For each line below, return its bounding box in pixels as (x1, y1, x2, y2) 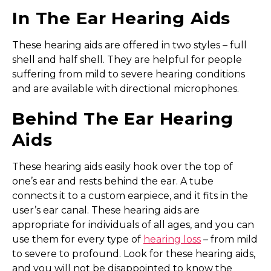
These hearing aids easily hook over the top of (12, 160, 233, 172)
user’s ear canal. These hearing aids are (12, 204, 200, 216)
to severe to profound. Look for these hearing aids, (12, 247, 255, 260)
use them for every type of (12, 233, 143, 245)
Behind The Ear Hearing (12, 108, 233, 129)
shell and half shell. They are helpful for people (12, 53, 242, 65)
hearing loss (143, 233, 201, 245)
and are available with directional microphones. (12, 82, 239, 94)
